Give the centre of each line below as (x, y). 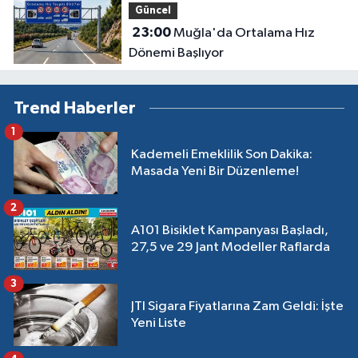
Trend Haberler (75, 109)
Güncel (153, 10)
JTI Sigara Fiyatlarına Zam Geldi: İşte (237, 307)
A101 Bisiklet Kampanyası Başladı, (230, 231)
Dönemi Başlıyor (176, 54)
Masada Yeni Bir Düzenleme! (215, 172)
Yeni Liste (159, 324)
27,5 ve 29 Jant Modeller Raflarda (231, 248)
